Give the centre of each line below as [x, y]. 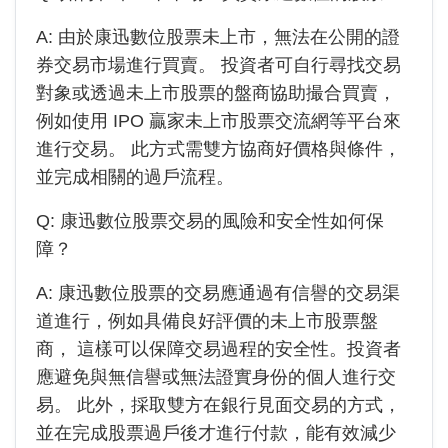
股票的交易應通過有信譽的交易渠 [265, 293]
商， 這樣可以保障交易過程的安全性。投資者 [218, 349]
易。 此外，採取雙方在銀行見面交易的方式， [218, 405]
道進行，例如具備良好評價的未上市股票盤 [207, 321]
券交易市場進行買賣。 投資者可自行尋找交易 [218, 65]
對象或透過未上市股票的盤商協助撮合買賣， [216, 93]
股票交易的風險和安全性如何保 [258, 221]
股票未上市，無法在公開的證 [283, 37]
